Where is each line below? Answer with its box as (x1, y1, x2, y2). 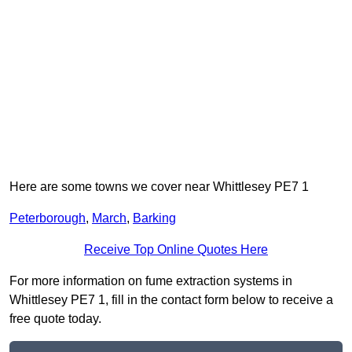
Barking (133, 211, 176, 225)
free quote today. (9, 312, 101, 326)
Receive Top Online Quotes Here (84, 243, 268, 257)
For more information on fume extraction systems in (9, 274, 292, 288)
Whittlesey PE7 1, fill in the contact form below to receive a (9, 293, 333, 307)
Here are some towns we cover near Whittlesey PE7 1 (9, 180, 309, 194)
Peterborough (9, 211, 86, 225)
